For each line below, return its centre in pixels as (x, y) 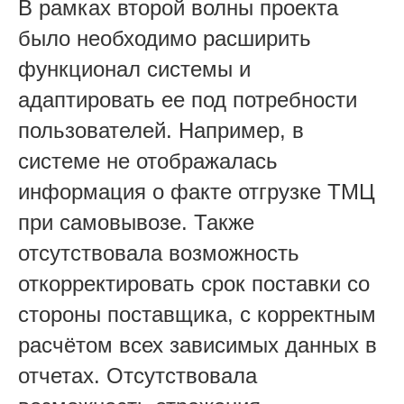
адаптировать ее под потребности (188, 99)
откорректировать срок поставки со (194, 283)
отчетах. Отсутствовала (138, 375)
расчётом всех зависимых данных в (197, 344)
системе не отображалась (148, 161)
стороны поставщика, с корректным (197, 314)
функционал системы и (134, 69)
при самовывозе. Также (136, 222)
